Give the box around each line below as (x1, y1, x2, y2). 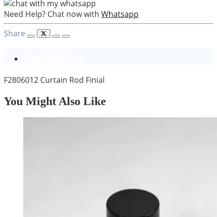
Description (23, 48, 87, 65)
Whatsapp (101, 8, 139, 19)
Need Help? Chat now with (4, 8, 99, 19)
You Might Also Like (4, 94, 106, 108)
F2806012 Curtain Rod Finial (4, 74, 105, 85)
